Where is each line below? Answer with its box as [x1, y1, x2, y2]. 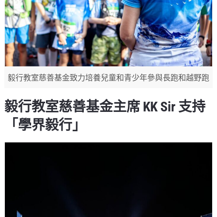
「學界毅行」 [4, 117, 86, 134]
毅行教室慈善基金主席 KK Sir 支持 [4, 99, 206, 115]
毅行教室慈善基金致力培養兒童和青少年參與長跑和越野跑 [7, 73, 209, 83]
